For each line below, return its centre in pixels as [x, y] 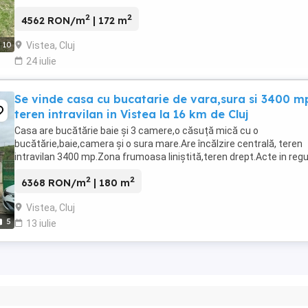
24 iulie [41, 61]
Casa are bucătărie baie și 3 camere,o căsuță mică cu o [136, 130]
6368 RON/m [54, 183]
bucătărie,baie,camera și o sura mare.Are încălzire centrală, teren [158, 143]
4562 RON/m [53, 20]
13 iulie [41, 223]
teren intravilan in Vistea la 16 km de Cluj [131, 114]
